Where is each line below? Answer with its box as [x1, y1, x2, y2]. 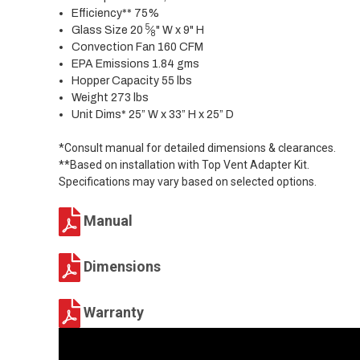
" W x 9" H [156, 24, 205, 37]
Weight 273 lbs [72, 92, 149, 104]
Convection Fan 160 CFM [72, 41, 204, 54]
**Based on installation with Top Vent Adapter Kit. [59, 158, 309, 172]
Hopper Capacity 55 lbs [72, 75, 193, 88]
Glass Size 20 [72, 24, 146, 37]
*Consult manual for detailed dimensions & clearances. [59, 141, 336, 155]
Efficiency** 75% [72, 7, 160, 20]
